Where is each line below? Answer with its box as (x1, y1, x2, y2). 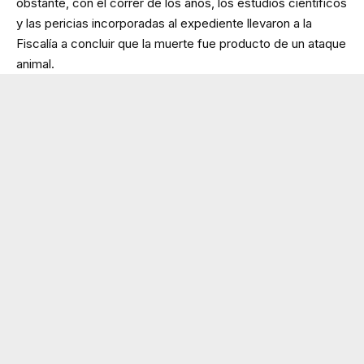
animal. (16, 55, 54, 71)
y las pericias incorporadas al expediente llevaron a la (16, 15, 312, 31)
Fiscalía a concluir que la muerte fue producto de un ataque (16, 35, 346, 51)
